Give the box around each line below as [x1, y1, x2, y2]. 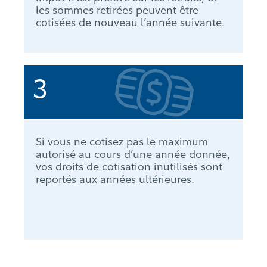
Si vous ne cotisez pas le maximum [36, 135, 208, 149]
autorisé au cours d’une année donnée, [36, 147, 230, 162]
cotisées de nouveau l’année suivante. [36, 15, 225, 30]
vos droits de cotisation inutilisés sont [36, 160, 222, 174]
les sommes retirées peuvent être [36, 3, 198, 17]
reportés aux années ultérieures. [36, 172, 194, 187]
